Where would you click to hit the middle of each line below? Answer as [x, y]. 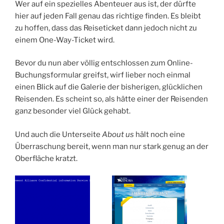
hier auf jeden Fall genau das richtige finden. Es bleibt [108, 16]
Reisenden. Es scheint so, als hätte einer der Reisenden [111, 99]
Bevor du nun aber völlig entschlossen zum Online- [104, 63]
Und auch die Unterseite [58, 134]
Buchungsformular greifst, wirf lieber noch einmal [103, 75]
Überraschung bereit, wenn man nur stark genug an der [112, 146]
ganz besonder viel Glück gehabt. [73, 111]
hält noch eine [159, 134]
